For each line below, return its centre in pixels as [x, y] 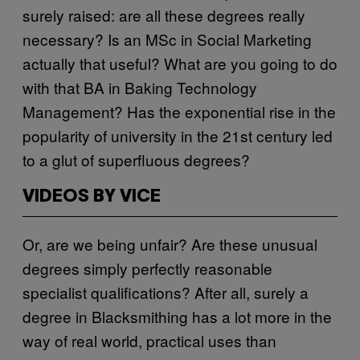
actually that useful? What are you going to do [180, 63]
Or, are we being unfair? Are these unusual [170, 243]
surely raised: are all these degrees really [164, 14]
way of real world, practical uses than [149, 340]
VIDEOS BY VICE [92, 196]
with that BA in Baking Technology [140, 87]
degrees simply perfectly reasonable [147, 268]
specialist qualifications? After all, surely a [166, 292]
